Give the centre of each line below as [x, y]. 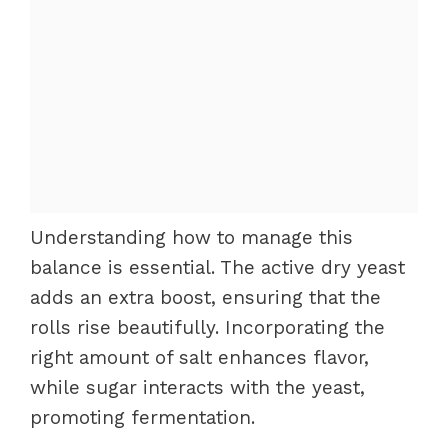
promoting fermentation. [142, 417]
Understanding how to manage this [191, 237]
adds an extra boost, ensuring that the [205, 297]
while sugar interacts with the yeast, [197, 387]
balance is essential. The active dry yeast [217, 267]
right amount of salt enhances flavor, [199, 357]
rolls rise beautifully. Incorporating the [207, 327]
